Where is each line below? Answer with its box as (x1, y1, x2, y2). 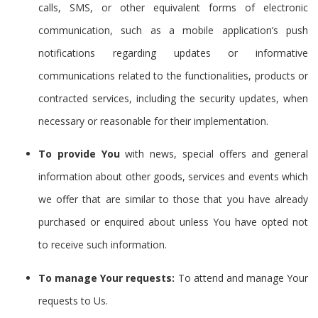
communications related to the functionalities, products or (38, 68, 308, 82)
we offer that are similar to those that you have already (38, 192, 308, 207)
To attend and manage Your (175, 270, 308, 285)
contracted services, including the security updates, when (38, 91, 308, 105)
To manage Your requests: (38, 270, 175, 285)
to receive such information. (38, 238, 167, 252)
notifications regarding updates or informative (38, 45, 308, 60)
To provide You (38, 147, 120, 161)
